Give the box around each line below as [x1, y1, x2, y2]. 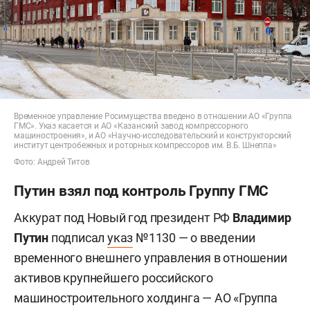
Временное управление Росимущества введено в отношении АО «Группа [14, 111, 293, 121]
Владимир [232, 210, 291, 225]
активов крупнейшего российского [14, 270, 213, 285]
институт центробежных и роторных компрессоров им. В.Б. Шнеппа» [14, 140, 277, 150]
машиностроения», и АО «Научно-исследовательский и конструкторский [14, 130, 291, 140]
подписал [48, 230, 108, 245]
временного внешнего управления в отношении [14, 250, 287, 265]
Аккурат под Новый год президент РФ [14, 210, 232, 225]
